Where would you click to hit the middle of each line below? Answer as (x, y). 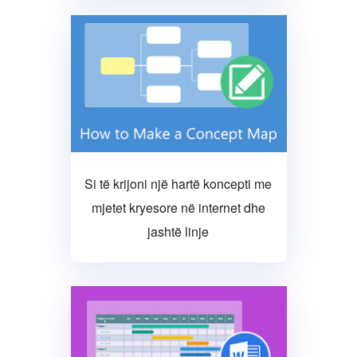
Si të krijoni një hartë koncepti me (178, 184)
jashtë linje (178, 232)
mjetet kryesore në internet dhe (178, 208)
